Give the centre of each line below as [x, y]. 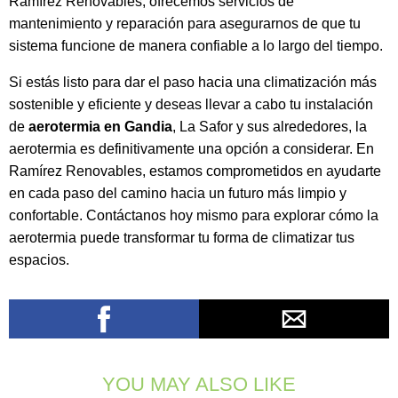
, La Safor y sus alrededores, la [270, 127]
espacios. [39, 260]
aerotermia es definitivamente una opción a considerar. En [191, 149]
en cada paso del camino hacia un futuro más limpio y [178, 194]
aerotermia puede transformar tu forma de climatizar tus [182, 238]
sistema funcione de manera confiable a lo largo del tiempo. [196, 46]
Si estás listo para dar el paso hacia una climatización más [193, 83]
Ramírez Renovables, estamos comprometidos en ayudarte [195, 171]
